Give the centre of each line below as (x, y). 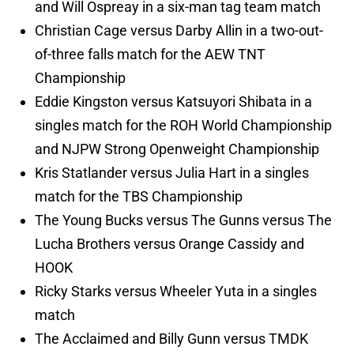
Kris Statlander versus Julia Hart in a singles (172, 173)
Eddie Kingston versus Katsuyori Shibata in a (173, 102)
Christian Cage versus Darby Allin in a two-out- (179, 31)
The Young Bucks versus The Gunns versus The (183, 220)
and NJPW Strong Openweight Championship (177, 149)
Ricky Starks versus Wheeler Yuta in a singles (176, 292)
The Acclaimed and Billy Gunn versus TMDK (171, 339)
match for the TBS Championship (139, 197)
